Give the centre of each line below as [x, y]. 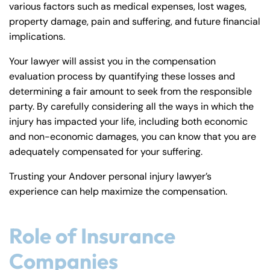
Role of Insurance [92, 236]
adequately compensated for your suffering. [106, 152]
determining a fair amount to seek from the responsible [130, 92]
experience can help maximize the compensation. [118, 192]
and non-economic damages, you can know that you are [133, 137]
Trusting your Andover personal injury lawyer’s [110, 177]
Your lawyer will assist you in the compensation [112, 61]
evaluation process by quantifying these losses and [122, 77]
